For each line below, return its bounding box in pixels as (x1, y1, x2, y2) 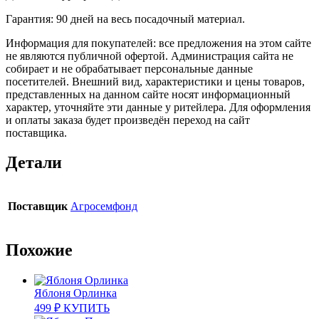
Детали (6, 153, 62, 172)
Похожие (6, 241, 73, 260)
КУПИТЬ (63, 302, 110, 315)
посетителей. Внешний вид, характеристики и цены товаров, (6, 75, 305, 88)
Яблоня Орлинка (34, 287, 117, 300)
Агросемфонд (70, 200, 137, 213)
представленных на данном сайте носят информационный (6, 88, 291, 100)
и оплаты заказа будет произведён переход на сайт (6, 113, 250, 126)
